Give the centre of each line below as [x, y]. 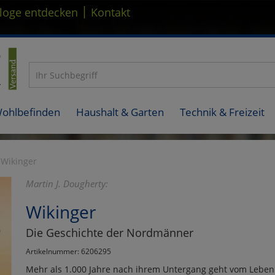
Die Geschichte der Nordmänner [109, 232]
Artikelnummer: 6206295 [68, 251]
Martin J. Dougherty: [67, 183]
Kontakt [110, 12]
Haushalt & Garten [120, 112]
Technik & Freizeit [222, 112]
